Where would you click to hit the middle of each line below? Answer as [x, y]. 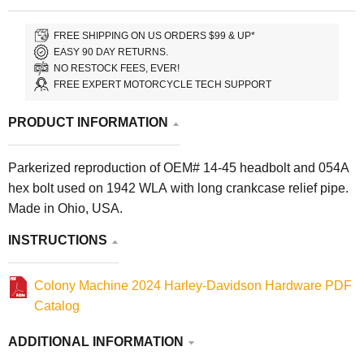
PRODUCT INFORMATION [88, 123]
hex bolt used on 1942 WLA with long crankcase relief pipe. [178, 188]
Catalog [57, 306]
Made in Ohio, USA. [65, 209]
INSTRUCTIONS [58, 240]
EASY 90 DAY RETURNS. [111, 52]
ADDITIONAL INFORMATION [96, 342]
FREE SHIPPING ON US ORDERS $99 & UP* [155, 35]
